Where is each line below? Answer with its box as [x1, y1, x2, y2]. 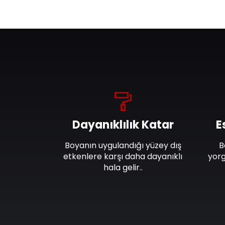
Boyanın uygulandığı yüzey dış [64, 140, 181, 152]
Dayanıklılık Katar [72, 117, 174, 133]
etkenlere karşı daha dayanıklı [63, 151, 182, 163]
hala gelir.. [103, 162, 143, 174]
